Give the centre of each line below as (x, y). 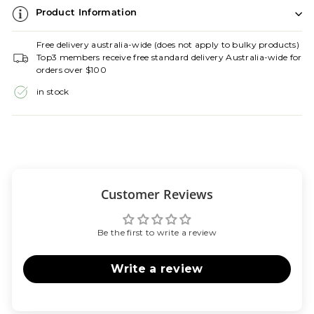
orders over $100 (71, 69)
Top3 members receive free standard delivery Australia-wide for (169, 57)
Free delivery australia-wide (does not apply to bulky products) (168, 44)
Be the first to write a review (157, 232)
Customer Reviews (157, 194)
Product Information (87, 12)
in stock (53, 92)
